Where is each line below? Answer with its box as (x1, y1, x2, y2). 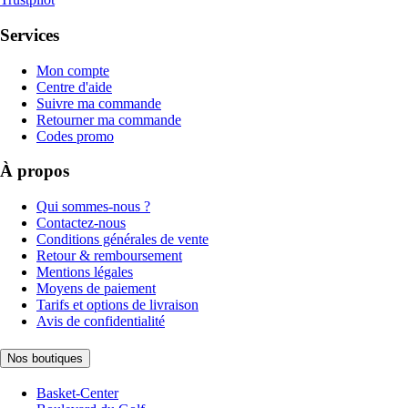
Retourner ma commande (36, 111, 181, 127)
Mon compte (36, 62, 109, 78)
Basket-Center (36, 384, 118, 401)
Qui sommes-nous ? (36, 199, 150, 215)
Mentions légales (36, 264, 133, 280)
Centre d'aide (36, 78, 112, 95)
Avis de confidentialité (36, 313, 165, 330)
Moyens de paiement (36, 280, 156, 297)
